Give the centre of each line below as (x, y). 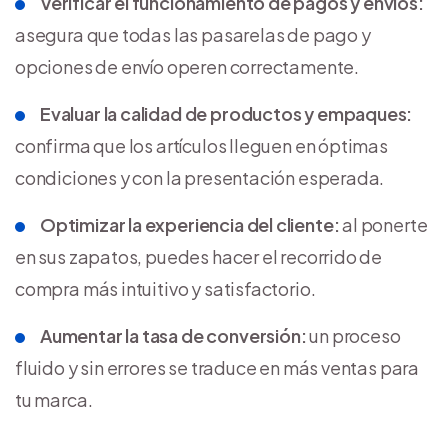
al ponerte (383, 224)
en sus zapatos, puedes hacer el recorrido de (199, 256)
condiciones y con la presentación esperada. (200, 177)
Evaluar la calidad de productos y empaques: (226, 113)
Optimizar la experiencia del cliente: (190, 224)
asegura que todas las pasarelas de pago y (193, 34)
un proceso (353, 335)
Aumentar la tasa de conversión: (173, 335)
